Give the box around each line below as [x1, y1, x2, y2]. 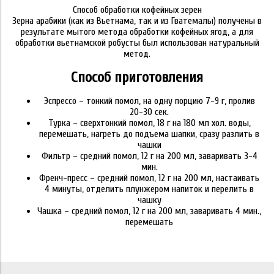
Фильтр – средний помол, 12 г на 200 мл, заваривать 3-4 [41, 150, 257, 161]
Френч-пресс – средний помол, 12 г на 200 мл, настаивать [39, 172, 259, 183]
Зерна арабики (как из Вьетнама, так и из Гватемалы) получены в [12, 15, 262, 26]
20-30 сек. [130, 106, 169, 117]
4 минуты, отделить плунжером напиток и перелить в [45, 183, 254, 194]
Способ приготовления [71, 69, 203, 86]
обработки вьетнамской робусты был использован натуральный [15, 37, 259, 48]
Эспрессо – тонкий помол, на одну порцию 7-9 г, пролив [43, 95, 255, 106]
